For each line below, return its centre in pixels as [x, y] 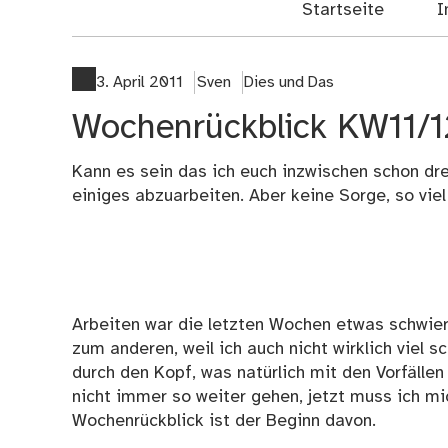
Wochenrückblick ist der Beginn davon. [224, 421]
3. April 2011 [139, 82]
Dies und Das [289, 82]
